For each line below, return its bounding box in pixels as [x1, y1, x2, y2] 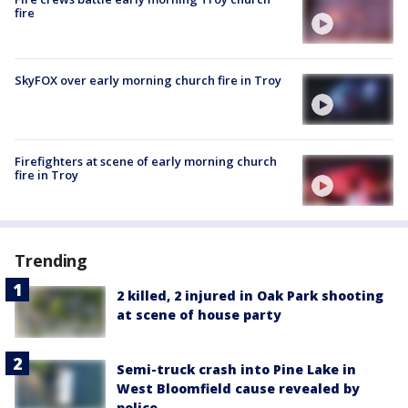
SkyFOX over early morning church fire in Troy [15, 71, 281, 88]
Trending [15, 250, 88, 272]
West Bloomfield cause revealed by [117, 379, 360, 397]
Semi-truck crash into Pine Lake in [117, 360, 356, 378]
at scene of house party [117, 306, 281, 324]
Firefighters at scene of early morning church [15, 153, 277, 170]
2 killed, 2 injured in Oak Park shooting [117, 287, 383, 305]
